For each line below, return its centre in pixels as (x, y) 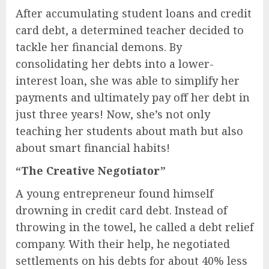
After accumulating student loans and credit (134, 13)
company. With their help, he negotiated (123, 243)
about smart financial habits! (93, 147)
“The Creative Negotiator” (91, 170)
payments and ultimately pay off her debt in (133, 97)
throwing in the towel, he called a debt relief (134, 227)
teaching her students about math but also (129, 131)
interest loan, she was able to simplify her (128, 80)
